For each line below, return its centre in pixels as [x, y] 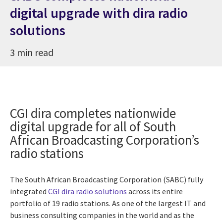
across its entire [155, 192]
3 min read [32, 53]
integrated [29, 192]
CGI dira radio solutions [87, 192]
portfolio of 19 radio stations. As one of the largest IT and [108, 203]
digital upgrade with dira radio [99, 13]
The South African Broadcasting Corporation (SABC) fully [107, 180]
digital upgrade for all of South [93, 127]
